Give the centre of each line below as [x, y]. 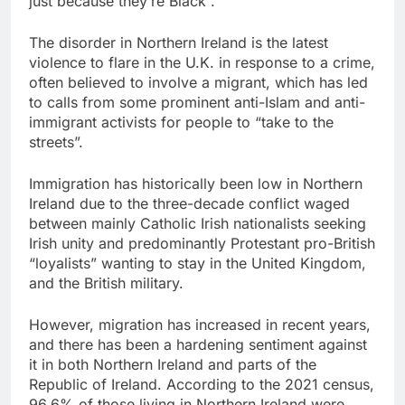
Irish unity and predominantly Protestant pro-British [202, 244]
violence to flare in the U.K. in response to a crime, [202, 63]
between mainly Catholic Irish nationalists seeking [198, 224]
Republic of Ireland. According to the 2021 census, [202, 385]
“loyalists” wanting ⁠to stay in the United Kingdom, [198, 264]
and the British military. [106, 283]
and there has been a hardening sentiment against [198, 345]
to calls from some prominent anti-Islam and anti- [197, 103]
